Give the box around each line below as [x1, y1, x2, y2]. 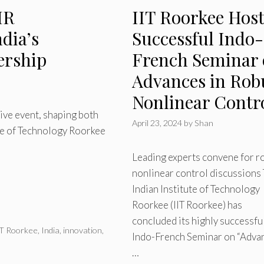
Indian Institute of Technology [131, 183, 260, 196]
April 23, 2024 [131, 118, 182, 128]
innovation [63, 225, 103, 235]
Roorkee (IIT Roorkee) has [131, 199, 242, 212]
